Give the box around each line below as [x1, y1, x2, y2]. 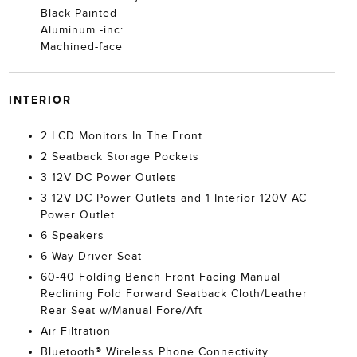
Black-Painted [40, 7, 117, 19]
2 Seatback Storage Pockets [40, 151, 199, 163]
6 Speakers [40, 229, 104, 241]
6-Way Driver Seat [40, 250, 142, 262]
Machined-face [40, 41, 123, 53]
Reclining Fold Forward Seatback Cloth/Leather [40, 288, 308, 300]
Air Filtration [40, 325, 111, 337]
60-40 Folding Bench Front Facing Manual [40, 271, 280, 283]
